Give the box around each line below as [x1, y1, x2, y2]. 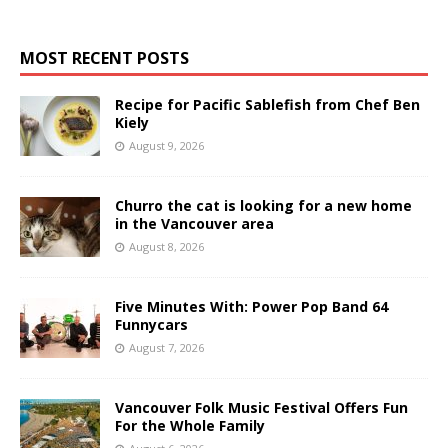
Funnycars [115, 314, 188, 334]
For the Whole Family [115, 415, 265, 435]
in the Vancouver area [115, 213, 274, 233]
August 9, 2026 [129, 137, 204, 153]
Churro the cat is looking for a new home [115, 195, 412, 215]
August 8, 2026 [129, 238, 204, 254]
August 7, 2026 [129, 339, 204, 355]
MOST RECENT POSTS [20, 46, 189, 69]
